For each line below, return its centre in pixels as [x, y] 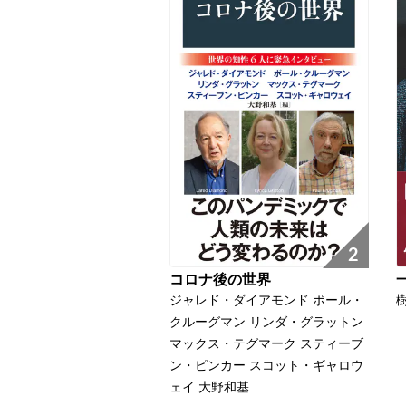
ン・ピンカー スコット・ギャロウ [266, 367]
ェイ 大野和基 [209, 388]
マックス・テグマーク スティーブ [266, 345]
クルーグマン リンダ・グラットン [266, 323]
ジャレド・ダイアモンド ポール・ [266, 301]
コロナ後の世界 [220, 280]
